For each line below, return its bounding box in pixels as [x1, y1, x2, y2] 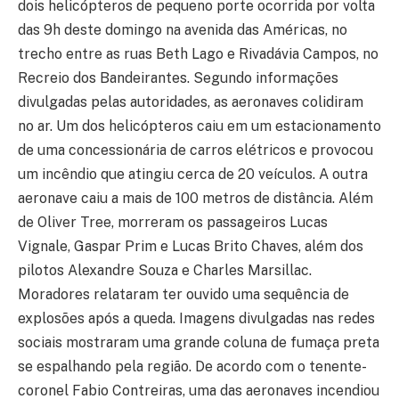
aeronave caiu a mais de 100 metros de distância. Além [18, 190, 373, 208]
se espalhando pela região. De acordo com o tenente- [18, 358, 367, 376]
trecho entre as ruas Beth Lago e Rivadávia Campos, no [18, 45, 379, 63]
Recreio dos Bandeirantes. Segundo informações [18, 69, 338, 87]
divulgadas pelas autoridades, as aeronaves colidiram [18, 94, 363, 111]
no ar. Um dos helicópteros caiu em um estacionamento [18, 118, 381, 135]
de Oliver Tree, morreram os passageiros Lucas [18, 214, 328, 232]
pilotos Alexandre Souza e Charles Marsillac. [18, 262, 312, 280]
